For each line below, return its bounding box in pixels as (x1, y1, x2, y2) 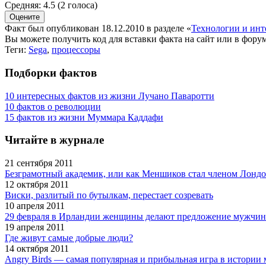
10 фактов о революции (5, 101, 101, 112)
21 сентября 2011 (5, 158, 73, 169)
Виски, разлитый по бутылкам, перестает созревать (5, 190, 213, 201)
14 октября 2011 (5, 243, 69, 254)
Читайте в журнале (5, 134, 104, 147)
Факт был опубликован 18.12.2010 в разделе (5, 23, 186, 34)
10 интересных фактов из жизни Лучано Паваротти (5, 90, 214, 101)
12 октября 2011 (5, 179, 69, 190)
